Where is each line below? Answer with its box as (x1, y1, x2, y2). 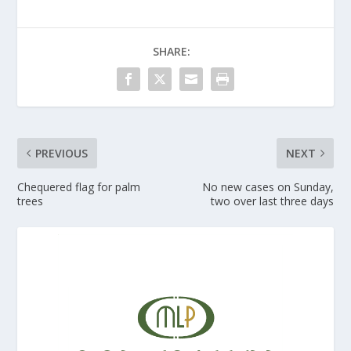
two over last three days (210, 193, 334, 208)
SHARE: (153, 43, 190, 59)
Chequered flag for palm (17, 179, 141, 194)
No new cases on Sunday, (201, 179, 334, 194)
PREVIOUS (35, 145, 89, 161)
